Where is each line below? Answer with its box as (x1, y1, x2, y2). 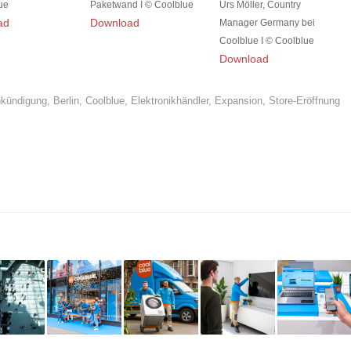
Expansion (214, 96, 262, 107)
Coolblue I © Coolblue (219, 35, 315, 47)
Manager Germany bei (219, 17, 316, 29)
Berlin (52, 96, 79, 107)
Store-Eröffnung (268, 96, 340, 107)
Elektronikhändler (130, 96, 208, 107)
